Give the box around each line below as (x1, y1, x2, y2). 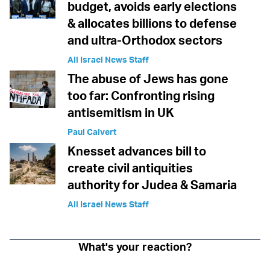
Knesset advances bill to (67, 143, 206, 159)
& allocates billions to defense (67, 16, 237, 31)
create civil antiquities (67, 160, 193, 176)
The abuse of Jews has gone (67, 71, 228, 87)
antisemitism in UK (67, 105, 174, 121)
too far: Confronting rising (67, 88, 215, 104)
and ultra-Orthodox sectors (67, 33, 222, 48)
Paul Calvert (67, 127, 116, 137)
